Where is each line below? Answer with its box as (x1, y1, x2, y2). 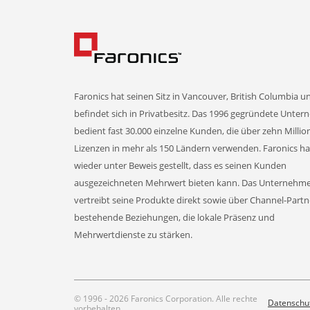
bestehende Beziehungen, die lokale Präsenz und (74, 211, 275, 224)
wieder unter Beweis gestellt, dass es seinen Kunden (74, 159, 286, 172)
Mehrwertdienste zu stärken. (74, 228, 192, 241)
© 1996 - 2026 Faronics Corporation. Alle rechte (74, 293, 257, 304)
